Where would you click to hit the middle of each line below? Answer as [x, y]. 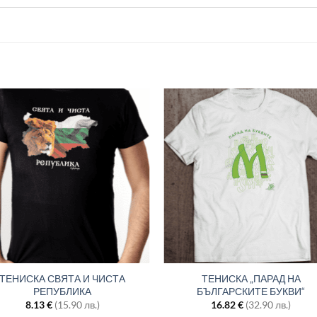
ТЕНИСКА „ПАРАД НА [251, 279]
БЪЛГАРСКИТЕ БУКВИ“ [251, 292]
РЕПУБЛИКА [63, 292]
